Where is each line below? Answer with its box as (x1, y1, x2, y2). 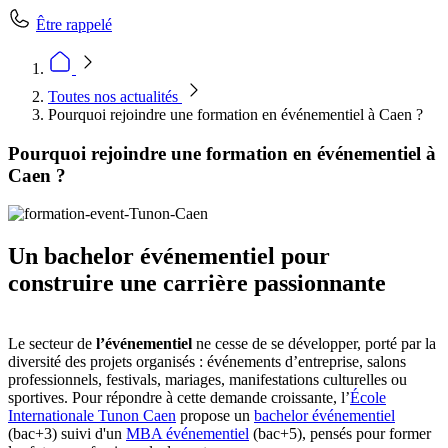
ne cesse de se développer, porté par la (196, 335, 436, 353)
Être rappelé (36, 16, 112, 33)
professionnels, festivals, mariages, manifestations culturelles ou (8, 371, 407, 389)
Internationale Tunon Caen (8, 407, 176, 425)
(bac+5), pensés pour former (249, 425, 431, 443)
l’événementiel (96, 335, 196, 353)
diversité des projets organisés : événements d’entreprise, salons (8, 353, 406, 371)
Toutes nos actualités (48, 88, 182, 105)
